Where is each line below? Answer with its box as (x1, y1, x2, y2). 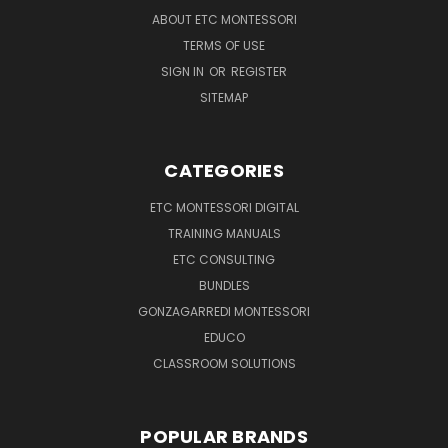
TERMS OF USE (183, 36, 265, 54)
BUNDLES (198, 276, 250, 294)
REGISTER (231, 62, 287, 80)
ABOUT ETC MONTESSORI (151, 10, 297, 28)
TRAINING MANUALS (167, 224, 281, 242)
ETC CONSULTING (173, 250, 275, 268)
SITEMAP (200, 88, 248, 106)
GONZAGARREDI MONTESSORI (138, 302, 310, 320)
